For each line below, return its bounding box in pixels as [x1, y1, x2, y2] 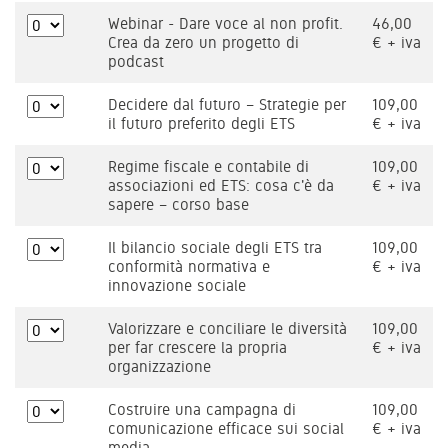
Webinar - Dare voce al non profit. [108, 14, 343, 33]
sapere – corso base [108, 195, 249, 214]
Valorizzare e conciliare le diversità [108, 319, 347, 338]
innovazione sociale [108, 276, 246, 295]
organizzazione [108, 357, 211, 376]
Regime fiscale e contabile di [108, 157, 309, 176]
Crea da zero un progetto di [108, 33, 299, 52]
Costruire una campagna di [108, 400, 296, 419]
